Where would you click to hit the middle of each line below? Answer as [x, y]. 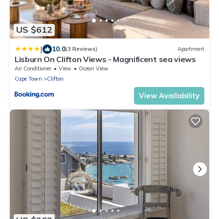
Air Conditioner [33, 68]
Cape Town [28, 78]
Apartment [191, 49]
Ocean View [94, 68]
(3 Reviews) [81, 49]
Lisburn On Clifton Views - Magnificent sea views [105, 59]
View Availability [169, 95]
